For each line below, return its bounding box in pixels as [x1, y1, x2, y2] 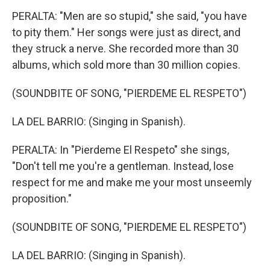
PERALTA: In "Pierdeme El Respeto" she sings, [12, 143, 229, 156]
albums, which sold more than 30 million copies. [12, 58, 240, 71]
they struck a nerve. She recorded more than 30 [12, 42, 239, 55]
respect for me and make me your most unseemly [12, 176, 252, 189]
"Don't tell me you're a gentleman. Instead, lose [12, 160, 234, 172]
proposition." [12, 192, 72, 205]
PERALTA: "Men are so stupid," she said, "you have [12, 10, 247, 22]
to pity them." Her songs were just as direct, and [12, 26, 240, 39]
